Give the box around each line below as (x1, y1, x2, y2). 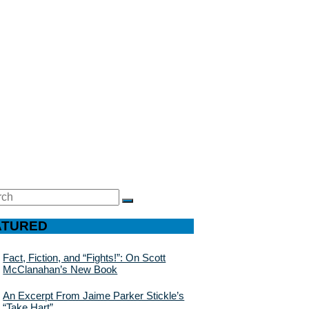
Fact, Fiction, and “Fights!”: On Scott (3, 252, 166, 264)
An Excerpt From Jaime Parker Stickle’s (3, 290, 185, 302)
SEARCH (127, 199, 175, 212)
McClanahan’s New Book (3, 263, 118, 276)
